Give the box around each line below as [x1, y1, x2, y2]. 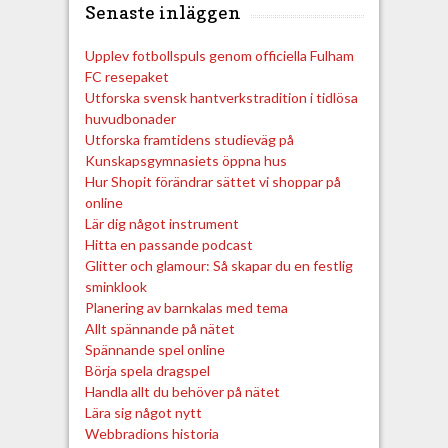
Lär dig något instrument [84, 214, 239, 232]
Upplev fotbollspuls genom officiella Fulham [84, 46, 354, 64]
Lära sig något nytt [84, 403, 202, 421]
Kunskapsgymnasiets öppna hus [84, 151, 287, 169]
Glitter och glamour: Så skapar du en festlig [84, 256, 353, 274]
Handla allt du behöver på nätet [84, 382, 280, 400]
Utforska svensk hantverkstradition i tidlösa [84, 88, 358, 106]
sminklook [84, 277, 147, 295]
